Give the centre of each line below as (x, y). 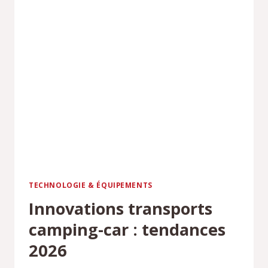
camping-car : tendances (127, 230)
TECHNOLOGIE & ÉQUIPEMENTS (91, 185)
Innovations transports (121, 209)
